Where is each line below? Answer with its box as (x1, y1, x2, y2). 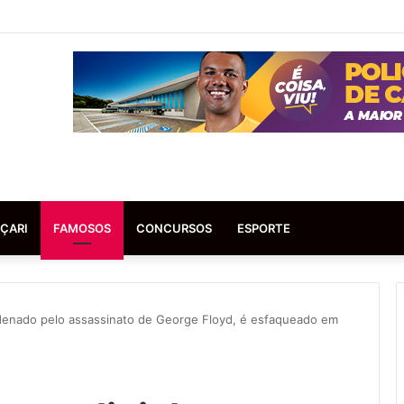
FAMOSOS (53, 220, 111, 235)
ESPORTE (237, 220, 290, 235)
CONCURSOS (136, 220, 212, 235)
